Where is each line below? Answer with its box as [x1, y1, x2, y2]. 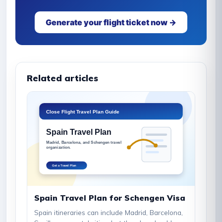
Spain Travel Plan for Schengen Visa [34, 193, 185, 203]
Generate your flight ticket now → [46, 17, 176, 28]
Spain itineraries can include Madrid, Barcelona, [34, 208, 183, 217]
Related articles [27, 73, 98, 84]
